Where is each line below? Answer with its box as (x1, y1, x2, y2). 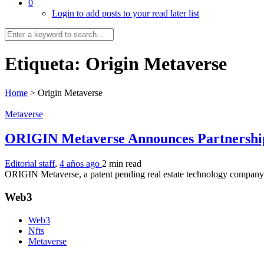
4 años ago (60, 159, 102, 169)
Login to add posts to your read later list (52, 8, 199, 18)
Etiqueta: (5, 53, 85, 75)
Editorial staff (5, 159, 55, 169)
